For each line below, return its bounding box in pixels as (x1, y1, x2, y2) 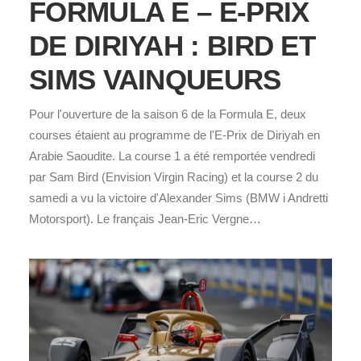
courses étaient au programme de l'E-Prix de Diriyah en (29, 128, 320, 143)
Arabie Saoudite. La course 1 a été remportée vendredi (29, 149, 315, 164)
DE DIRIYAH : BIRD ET (29, 30, 315, 62)
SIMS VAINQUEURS (29, 64, 281, 96)
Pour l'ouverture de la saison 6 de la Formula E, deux (29, 107, 306, 122)
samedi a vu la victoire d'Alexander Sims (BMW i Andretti (29, 191, 328, 205)
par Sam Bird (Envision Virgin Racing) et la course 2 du (29, 170, 318, 185)
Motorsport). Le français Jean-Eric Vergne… (29, 212, 261, 226)
